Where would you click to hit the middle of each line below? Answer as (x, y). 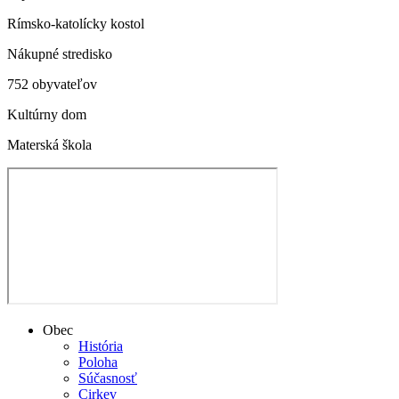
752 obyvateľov (52, 84)
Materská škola (49, 145)
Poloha (98, 362)
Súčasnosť (108, 378)
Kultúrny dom (47, 114)
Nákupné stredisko (60, 54)
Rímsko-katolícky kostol (76, 24)
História (101, 346)
